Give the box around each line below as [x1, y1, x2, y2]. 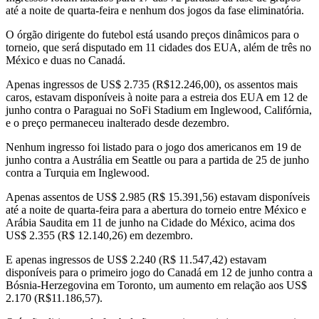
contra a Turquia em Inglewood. [6, 166, 150, 179]
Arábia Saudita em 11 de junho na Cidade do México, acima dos [6, 216, 295, 229]
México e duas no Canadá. [6, 53, 125, 66]
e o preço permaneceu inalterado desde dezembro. [6, 116, 229, 129]
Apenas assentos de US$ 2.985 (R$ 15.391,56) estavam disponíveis [6, 190, 310, 203]
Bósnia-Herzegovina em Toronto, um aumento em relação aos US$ [6, 278, 307, 291]
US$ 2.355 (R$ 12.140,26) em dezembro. [6, 229, 193, 241]
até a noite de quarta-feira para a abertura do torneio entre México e [6, 203, 306, 216]
